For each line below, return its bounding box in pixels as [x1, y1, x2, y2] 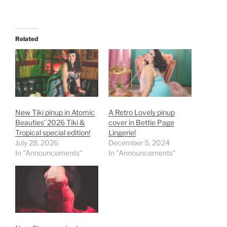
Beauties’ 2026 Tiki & [15, 118, 85, 127]
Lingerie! [108, 128, 136, 137]
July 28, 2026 [15, 138, 58, 147]
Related [15, 34, 38, 43]
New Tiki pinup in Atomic [15, 107, 95, 117]
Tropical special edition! [15, 128, 90, 137]
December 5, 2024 [108, 138, 170, 147]
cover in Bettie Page [108, 118, 174, 127]
